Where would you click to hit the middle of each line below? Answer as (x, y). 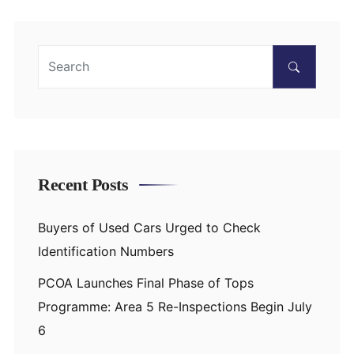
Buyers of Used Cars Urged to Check (149, 227)
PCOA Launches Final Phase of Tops (146, 282)
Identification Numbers (106, 251)
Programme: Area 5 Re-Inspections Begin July (175, 306)
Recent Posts (83, 184)
